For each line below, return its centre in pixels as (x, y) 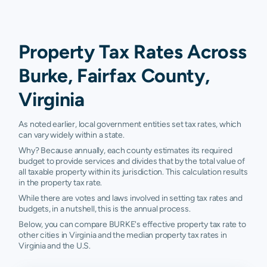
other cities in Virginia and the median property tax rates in (123, 235)
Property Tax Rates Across (133, 52)
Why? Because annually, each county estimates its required (125, 150)
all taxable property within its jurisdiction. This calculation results (133, 172)
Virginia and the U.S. (55, 246)
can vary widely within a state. (72, 135)
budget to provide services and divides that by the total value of (132, 161)
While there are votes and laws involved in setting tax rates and (131, 198)
